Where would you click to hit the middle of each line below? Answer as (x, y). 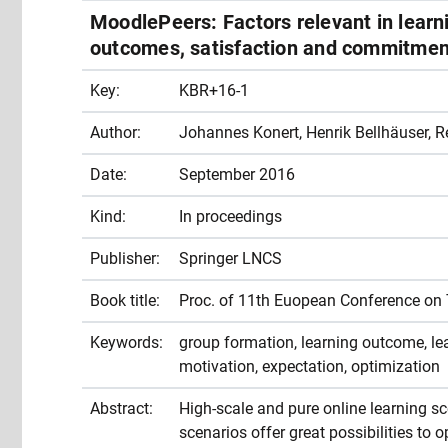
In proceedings (230, 216)
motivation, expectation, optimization (309, 366)
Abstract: (121, 408)
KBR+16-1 (214, 90)
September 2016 (237, 174)
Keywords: (126, 342)
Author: (115, 132)
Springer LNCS (230, 258)
